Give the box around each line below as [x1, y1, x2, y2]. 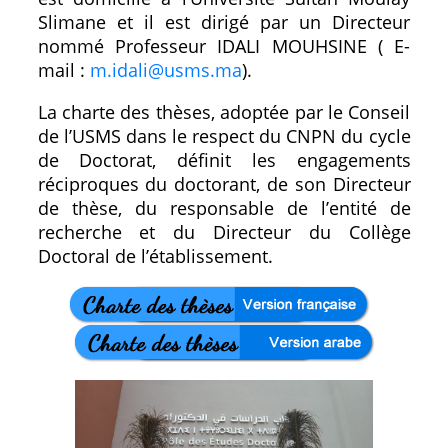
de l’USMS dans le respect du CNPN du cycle [37, 123, 411, 148]
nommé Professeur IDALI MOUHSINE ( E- [37, 33, 411, 58]
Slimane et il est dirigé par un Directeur [37, 9, 411, 34]
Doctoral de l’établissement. [37, 243, 273, 268]
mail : [37, 57, 90, 82]
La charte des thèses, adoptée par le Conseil [37, 99, 411, 124]
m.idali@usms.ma [89, 57, 242, 82]
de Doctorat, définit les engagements [37, 147, 411, 172]
